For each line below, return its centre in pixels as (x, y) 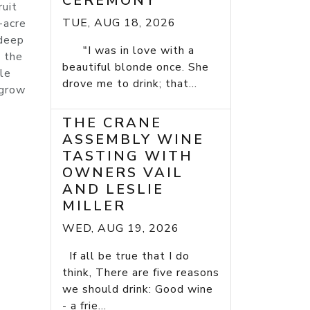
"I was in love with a (128, 51)
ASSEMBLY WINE (133, 140)
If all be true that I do (126, 256)
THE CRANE (112, 123)
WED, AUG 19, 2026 (121, 229)
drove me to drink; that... (130, 84)
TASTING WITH (128, 156)
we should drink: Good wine (138, 290)
